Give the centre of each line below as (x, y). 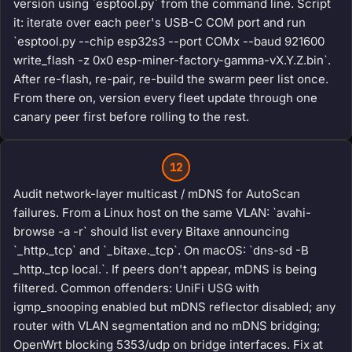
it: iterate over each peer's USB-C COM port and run (159, 23)
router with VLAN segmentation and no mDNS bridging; (167, 326)
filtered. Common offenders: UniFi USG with (136, 288)
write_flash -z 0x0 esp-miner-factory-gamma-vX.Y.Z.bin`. (172, 60)
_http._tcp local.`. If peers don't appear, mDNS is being (165, 269)
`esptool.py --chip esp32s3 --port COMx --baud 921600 (169, 42)
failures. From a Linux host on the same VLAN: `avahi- (162, 213)
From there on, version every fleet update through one (165, 98)
